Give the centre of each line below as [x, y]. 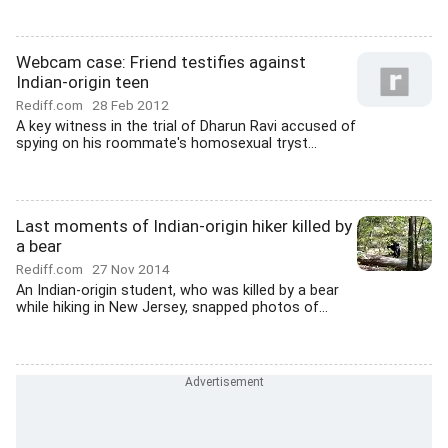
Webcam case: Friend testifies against [161, 62]
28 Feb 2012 [130, 105]
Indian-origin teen [82, 82]
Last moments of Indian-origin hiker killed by [184, 226]
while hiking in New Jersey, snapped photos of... [172, 307]
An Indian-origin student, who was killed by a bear [177, 290]
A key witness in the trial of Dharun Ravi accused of [186, 126]
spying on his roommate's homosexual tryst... [166, 143]
